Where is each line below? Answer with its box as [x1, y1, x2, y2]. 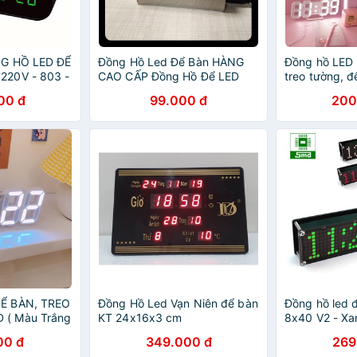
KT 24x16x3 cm [98, 311, 182, 324]
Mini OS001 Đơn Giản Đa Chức [98, 84, 259, 97]
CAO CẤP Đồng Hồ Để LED [98, 69, 240, 83]
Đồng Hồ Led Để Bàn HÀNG [98, 55, 245, 69]
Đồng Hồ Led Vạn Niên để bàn [98, 296, 258, 310]
